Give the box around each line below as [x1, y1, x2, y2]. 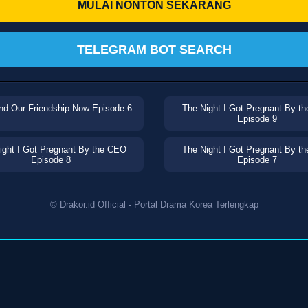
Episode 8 [31, 155, 71, 166]
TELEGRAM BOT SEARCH [76, 43, 232, 57]
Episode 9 [237, 113, 277, 124]
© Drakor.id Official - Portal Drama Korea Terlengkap [49, 199, 258, 210]
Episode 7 [237, 155, 277, 166]
